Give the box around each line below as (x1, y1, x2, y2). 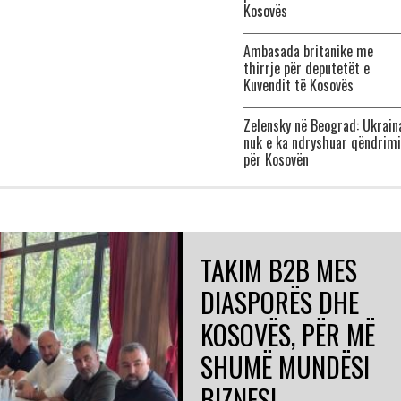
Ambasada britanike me (243, 40, 373, 62)
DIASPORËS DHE (200, 282, 359, 322)
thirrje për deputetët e (243, 57, 370, 79)
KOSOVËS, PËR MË (200, 314, 375, 354)
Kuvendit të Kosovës (243, 74, 354, 96)
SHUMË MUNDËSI (200, 346, 370, 387)
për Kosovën (243, 149, 309, 170)
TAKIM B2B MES (200, 250, 357, 290)
